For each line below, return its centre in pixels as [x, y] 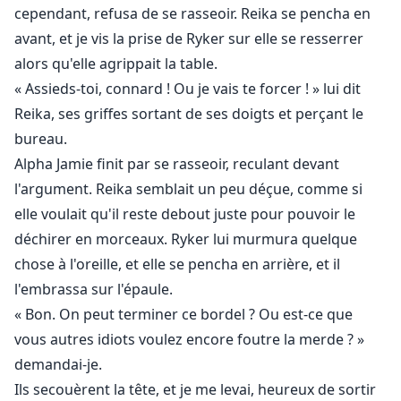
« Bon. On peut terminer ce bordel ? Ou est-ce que [183, 315]
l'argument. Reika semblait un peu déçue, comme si [188, 189]
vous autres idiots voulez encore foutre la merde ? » [189, 340]
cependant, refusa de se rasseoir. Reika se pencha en [192, 14]
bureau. [41, 139]
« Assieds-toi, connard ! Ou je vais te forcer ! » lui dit [188, 89]
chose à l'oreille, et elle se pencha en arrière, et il [177, 264]
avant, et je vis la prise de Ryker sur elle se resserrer [189, 39]
